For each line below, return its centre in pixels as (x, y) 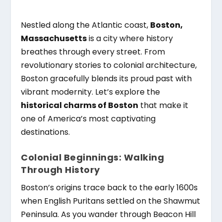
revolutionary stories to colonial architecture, (109, 65)
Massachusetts (54, 38)
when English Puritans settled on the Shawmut (111, 201)
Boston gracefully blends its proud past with (107, 78)
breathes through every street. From (93, 52)
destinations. (46, 132)
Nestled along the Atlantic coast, (86, 25)
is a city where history (130, 38)
